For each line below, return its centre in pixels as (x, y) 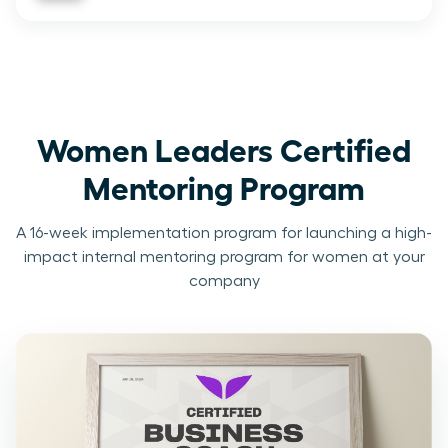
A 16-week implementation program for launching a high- (224, 232)
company (224, 280)
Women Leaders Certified (224, 147)
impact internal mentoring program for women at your (224, 256)
